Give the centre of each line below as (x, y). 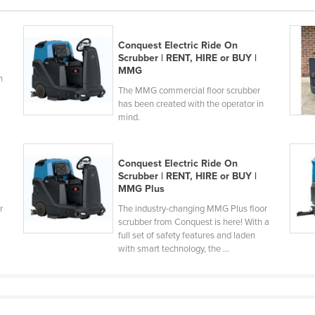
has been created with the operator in (191, 104)
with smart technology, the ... (173, 249)
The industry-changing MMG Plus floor (192, 209)
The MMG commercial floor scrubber (189, 91)
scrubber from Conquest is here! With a (193, 223)
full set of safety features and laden (186, 236)
